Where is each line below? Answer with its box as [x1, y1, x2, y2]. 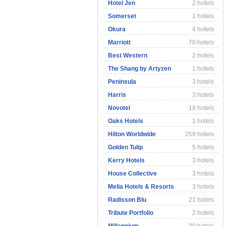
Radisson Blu [108, 196, 146, 203]
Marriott [108, 39, 131, 46]
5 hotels [192, 144, 214, 151]
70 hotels [189, 39, 214, 46]
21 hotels [189, 196, 214, 203]
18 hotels [189, 104, 214, 111]
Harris [108, 91, 126, 98]
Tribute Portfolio [108, 209, 153, 216]
